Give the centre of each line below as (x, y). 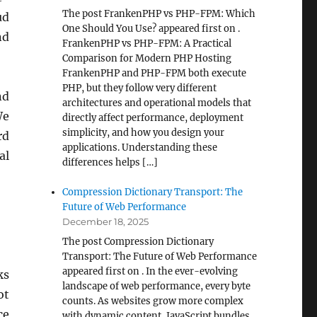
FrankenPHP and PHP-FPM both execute (155, 73)
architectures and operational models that (157, 103)
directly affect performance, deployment (153, 118)
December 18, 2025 (106, 221)
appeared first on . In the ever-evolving (150, 271)
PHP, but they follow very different (140, 88)
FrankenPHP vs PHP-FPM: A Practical (147, 44)
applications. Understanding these (140, 148)
